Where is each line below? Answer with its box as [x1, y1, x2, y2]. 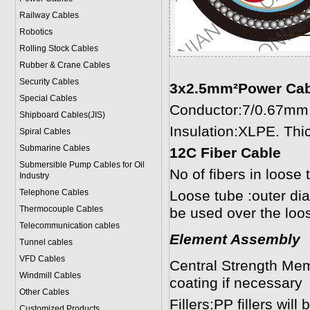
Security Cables [19, 77, 79, 86]
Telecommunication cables [19, 221, 120, 230]
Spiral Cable [19, 127, 66, 136]
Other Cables [19, 287, 69, 297]
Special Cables [19, 93, 77, 103]
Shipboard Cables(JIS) [19, 110, 105, 120]
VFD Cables [19, 254, 65, 264]
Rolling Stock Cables [19, 44, 98, 53]
